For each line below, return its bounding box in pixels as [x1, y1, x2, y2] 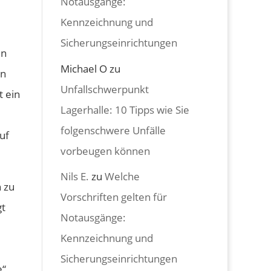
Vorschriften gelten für [60, 190, 168, 204]
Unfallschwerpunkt [60, 82, 149, 96]
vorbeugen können [60, 143, 151, 158]
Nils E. [60, 169, 90, 183]
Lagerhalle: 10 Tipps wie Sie [60, 102, 190, 117]
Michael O [60, 61, 108, 76]
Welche [105, 169, 140, 183]
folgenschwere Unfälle [60, 123, 166, 137]
